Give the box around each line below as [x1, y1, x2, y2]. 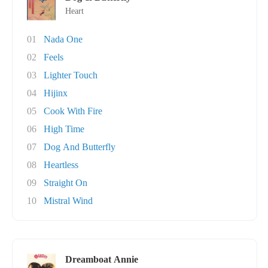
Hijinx [44, 88, 68, 98]
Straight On [44, 178, 87, 188]
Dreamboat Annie [65, 254, 138, 264]
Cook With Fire [44, 106, 102, 116]
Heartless [44, 160, 78, 170]
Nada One [44, 34, 83, 44]
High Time [44, 124, 84, 134]
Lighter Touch [44, 70, 98, 80]
